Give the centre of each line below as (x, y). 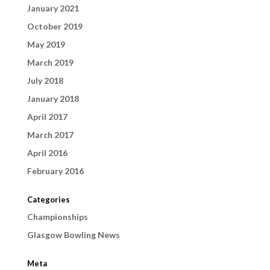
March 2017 (50, 134)
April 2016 (47, 152)
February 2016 (55, 171)
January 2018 (53, 98)
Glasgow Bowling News (73, 234)
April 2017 (47, 116)
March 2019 (50, 62)
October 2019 (55, 26)
